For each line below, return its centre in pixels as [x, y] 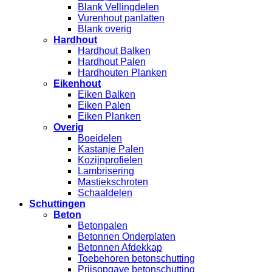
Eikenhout [77, 83]
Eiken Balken [107, 94]
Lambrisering [106, 171]
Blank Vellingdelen [118, 7]
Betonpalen [103, 225]
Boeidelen [100, 138]
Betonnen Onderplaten [127, 236]
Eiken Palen [104, 105]
